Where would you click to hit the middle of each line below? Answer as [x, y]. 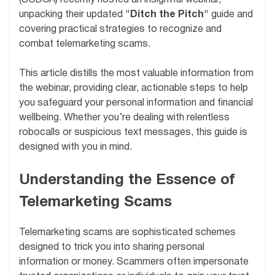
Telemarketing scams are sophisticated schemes [127, 233]
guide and [231, 14]
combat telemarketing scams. [85, 44]
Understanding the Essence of [127, 180]
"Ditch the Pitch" [167, 14]
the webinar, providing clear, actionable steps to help [134, 88]
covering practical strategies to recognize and [120, 29]
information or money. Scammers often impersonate [134, 262]
